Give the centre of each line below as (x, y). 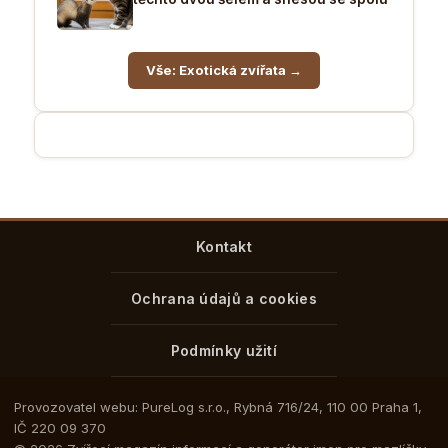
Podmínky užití (224, 350)
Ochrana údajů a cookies (224, 298)
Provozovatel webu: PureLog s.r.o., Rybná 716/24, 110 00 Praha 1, (218, 406)
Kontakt (224, 246)
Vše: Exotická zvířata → (224, 69)
